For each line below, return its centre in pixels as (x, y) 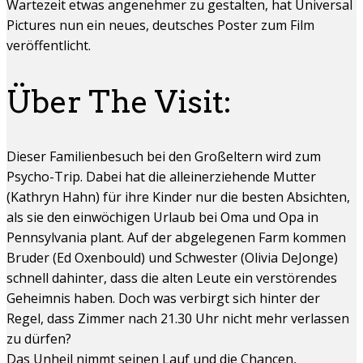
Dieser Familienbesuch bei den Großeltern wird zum (164, 156)
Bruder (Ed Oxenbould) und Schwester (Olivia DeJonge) (172, 257)
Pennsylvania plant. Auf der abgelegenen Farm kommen (176, 237)
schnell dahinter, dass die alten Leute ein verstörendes (172, 278)
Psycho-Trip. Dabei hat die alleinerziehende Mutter (161, 176)
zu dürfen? (39, 338)
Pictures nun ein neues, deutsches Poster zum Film (160, 26)
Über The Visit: (119, 101)
